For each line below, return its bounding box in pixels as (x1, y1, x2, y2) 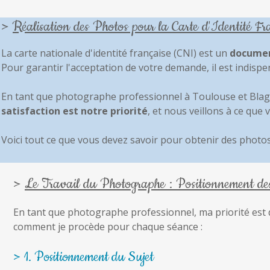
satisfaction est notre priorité (1, 104, 148, 118)
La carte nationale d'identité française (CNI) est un (1, 46, 230, 60)
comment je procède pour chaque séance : (13, 219, 202, 233)
